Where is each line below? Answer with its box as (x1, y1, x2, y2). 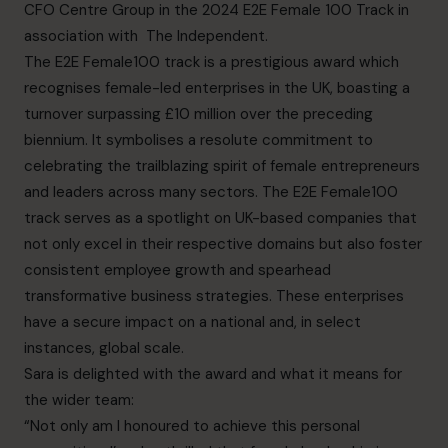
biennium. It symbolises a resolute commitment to (24, 129, 373, 150)
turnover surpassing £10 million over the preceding (24, 103, 373, 124)
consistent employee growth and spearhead (24, 259, 331, 280)
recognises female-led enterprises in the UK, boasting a (24, 77, 410, 98)
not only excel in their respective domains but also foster (24, 233, 422, 254)
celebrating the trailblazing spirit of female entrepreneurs (24, 155, 420, 176)
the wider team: (24, 389, 134, 410)
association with (24, 25, 142, 46)
